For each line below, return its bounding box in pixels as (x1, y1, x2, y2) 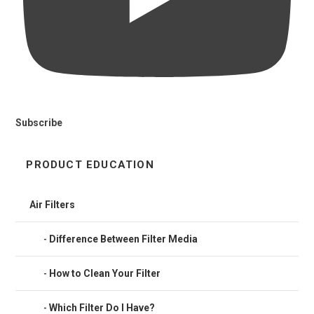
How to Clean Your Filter (49, 267, 161, 279)
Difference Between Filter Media (49, 233, 198, 245)
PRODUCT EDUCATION (26, 158, 154, 171)
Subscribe (15, 116, 63, 128)
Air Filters (29, 198, 76, 210)
